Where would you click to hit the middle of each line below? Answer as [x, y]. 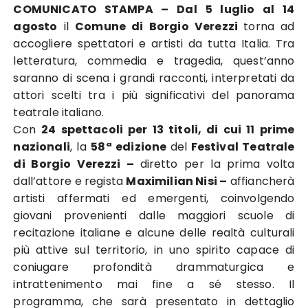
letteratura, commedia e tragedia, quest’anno [154, 61]
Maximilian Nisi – [177, 181]
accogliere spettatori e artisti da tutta [128, 44]
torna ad [269, 26]
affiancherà [261, 181]
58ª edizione [131, 147]
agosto [35, 26]
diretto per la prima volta [217, 164]
